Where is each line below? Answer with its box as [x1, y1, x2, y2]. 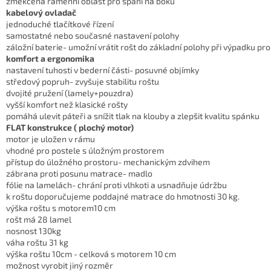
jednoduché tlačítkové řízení [6, 18, 114, 29]
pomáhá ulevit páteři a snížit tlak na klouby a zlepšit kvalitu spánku [6, 110, 260, 121]
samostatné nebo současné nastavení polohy [6, 30, 179, 41]
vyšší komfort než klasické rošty [6, 99, 128, 109]
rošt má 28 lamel [6, 214, 71, 224]
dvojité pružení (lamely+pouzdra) [6, 87, 133, 98]
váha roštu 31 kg [6, 237, 68, 247]
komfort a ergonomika [6, 53, 94, 64]
